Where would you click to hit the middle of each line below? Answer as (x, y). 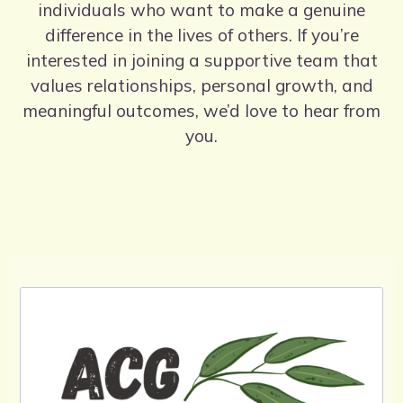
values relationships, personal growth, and (201, 85)
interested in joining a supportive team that (201, 60)
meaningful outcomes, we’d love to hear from (201, 110)
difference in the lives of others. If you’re (201, 35)
